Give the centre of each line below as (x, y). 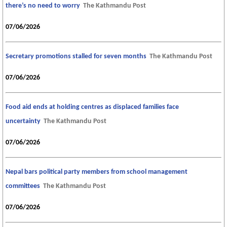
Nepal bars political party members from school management (97, 172)
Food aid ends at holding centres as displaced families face (92, 107)
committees (23, 186)
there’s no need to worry (43, 6)
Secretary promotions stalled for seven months (76, 56)
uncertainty (23, 121)
